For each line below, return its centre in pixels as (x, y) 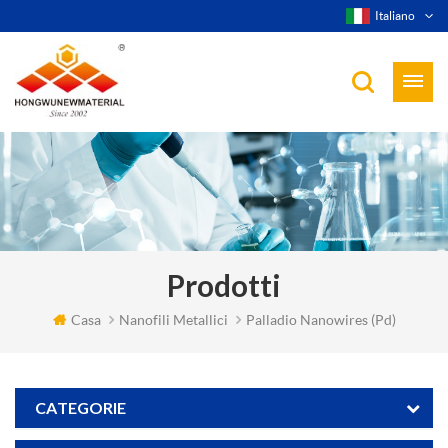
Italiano (395, 15)
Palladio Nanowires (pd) (320, 319)
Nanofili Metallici (173, 319)
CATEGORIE (80, 407)
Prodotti (224, 286)
